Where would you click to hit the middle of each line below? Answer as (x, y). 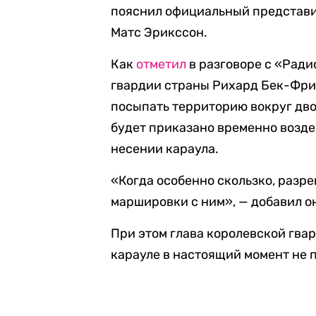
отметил (162, 64)
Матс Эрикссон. (159, 32)
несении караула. (165, 149)
